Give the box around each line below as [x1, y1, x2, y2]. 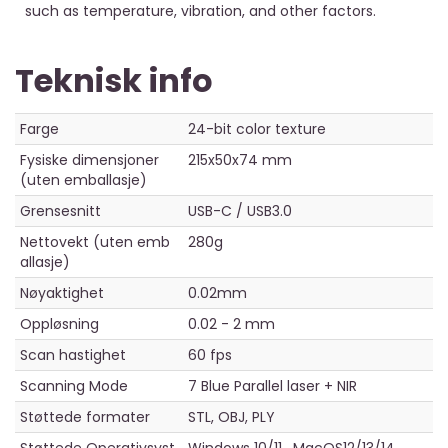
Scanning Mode [20, 376, 128, 397]
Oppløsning [20, 314, 99, 335]
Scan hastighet [20, 345, 126, 366]
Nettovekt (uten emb [20, 232, 170, 253]
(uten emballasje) [20, 170, 147, 191]
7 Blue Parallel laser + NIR [188, 376, 357, 397]
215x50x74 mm [188, 150, 292, 171]
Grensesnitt [20, 201, 101, 222]
